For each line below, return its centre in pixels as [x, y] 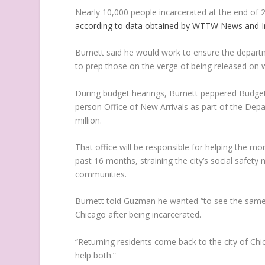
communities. [101, 174]
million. [89, 120]
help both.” [96, 255]
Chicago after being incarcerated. [138, 215]
